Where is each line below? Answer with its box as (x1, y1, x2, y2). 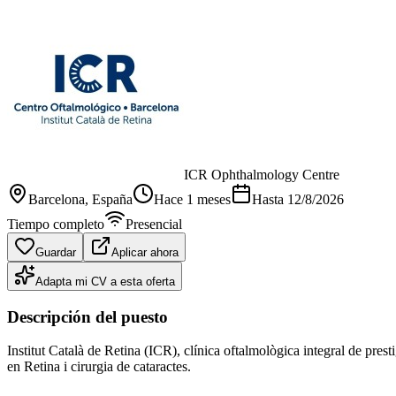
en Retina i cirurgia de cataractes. (7, 359, 191, 375)
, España (85, 191, 133, 207)
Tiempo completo (7, 216, 104, 232)
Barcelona (28, 191, 85, 207)
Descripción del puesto (7, 307, 168, 326)
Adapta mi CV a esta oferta (35, 274, 175, 288)
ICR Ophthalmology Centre (184, 166, 339, 182)
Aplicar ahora (111, 245, 179, 259)
